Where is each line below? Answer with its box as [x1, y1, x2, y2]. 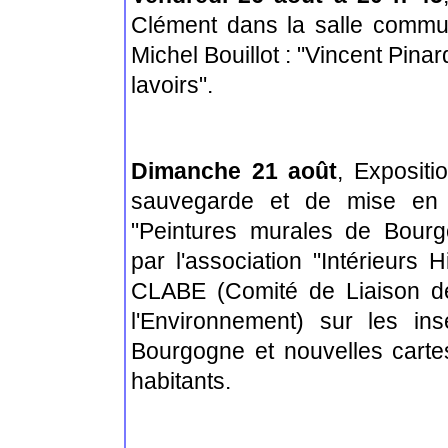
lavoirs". [131, 71, 213, 98]
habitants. [131, 368, 231, 395]
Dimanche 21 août [131, 158, 338, 185]
